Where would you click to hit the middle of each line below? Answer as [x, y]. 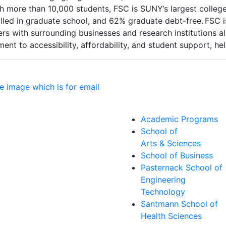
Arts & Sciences [171, 143]
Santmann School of [179, 204]
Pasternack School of [182, 167]
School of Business [177, 155]
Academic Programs [179, 119]
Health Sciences [171, 216]
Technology [163, 191]
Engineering [163, 179]
